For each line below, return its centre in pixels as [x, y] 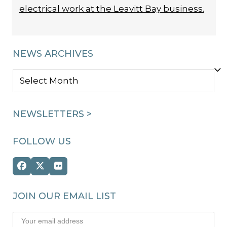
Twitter [55, 170]
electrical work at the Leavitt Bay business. [111, 9]
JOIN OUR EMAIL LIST [64, 196]
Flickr [70, 170]
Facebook [43, 170]
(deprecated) [69, 179]
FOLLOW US [42, 141]
